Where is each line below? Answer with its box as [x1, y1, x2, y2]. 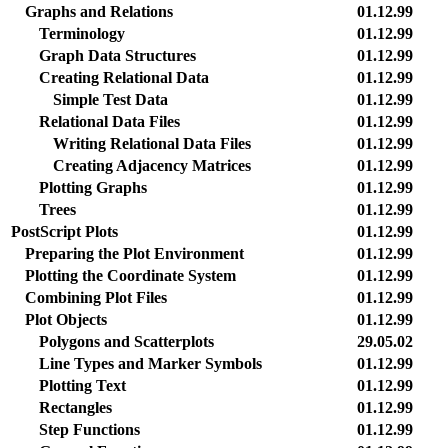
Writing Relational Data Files [53, 135, 251, 152]
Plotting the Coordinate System [25, 267, 236, 284]
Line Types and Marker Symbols [39, 355, 262, 372]
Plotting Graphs [39, 179, 147, 196]
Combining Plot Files [25, 289, 167, 306]
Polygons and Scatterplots [39, 333, 214, 350]
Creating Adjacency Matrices [53, 157, 251, 174]
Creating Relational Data [39, 69, 209, 86]
